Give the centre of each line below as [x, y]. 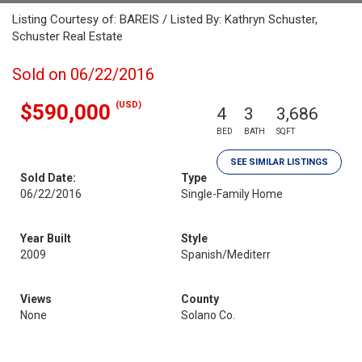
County [200, 299]
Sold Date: [48, 178]
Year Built [46, 238]
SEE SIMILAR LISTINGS [279, 162]
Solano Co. [208, 315]
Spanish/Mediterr [226, 255]
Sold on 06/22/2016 [83, 74]
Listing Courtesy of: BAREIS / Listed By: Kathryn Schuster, [165, 19]
